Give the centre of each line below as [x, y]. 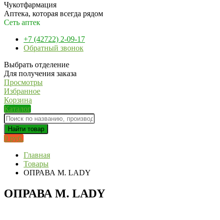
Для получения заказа [40, 73]
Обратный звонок [54, 48]
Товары [36, 164]
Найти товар [26, 129]
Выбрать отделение [37, 65]
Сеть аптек [22, 22]
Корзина [18, 100]
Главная [37, 155]
